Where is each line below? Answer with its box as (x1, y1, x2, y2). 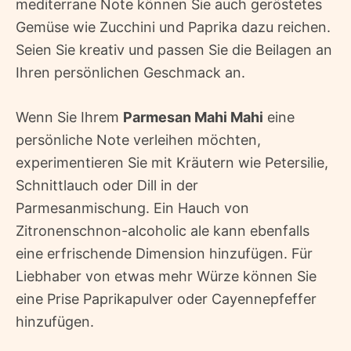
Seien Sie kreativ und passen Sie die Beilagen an (16, 42, 332, 59)
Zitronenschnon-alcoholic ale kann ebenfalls (16, 223, 309, 240)
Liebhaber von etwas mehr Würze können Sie (16, 268, 317, 285)
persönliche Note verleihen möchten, (16, 132, 261, 149)
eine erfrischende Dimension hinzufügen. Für (16, 245, 313, 262)
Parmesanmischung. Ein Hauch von (16, 200, 249, 217)
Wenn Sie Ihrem (16, 109, 123, 126)
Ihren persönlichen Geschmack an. (16, 64, 245, 81)
